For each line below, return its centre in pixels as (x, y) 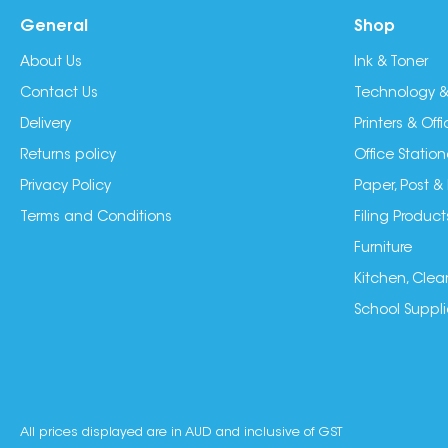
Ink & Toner (390, 62)
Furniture (382, 248)
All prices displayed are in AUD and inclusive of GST (181, 432)
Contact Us (59, 93)
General (54, 26)
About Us (51, 62)
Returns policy (68, 155)
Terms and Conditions (96, 217)
